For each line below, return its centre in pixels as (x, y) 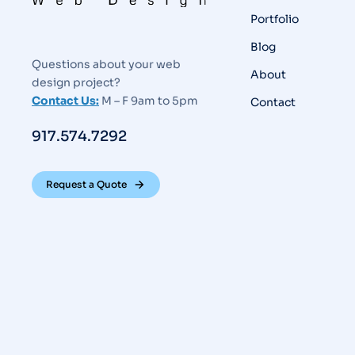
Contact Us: (65, 101)
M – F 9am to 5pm (149, 101)
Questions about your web (106, 65)
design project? (76, 83)
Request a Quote (86, 185)
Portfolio (274, 19)
